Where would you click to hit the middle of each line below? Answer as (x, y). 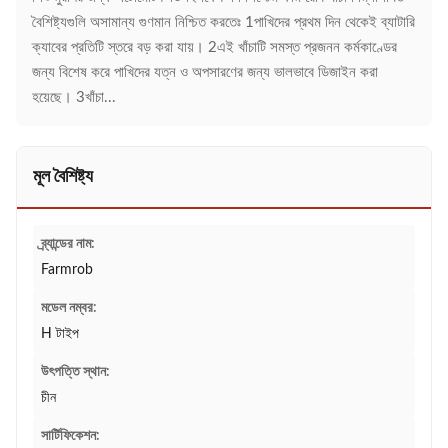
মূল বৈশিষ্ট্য (63, 177)
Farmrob (67, 270)
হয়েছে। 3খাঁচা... (74, 97)
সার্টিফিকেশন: (70, 436)
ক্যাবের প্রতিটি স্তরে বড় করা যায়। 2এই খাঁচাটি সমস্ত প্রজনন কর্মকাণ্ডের (214, 47)
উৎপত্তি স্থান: (75, 372)
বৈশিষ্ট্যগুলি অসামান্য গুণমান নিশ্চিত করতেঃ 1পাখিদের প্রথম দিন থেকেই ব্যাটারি (223, 22)
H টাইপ (60, 334)
